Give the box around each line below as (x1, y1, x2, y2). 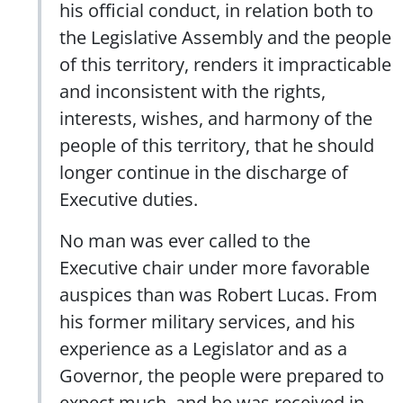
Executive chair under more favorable (59, 254, 370, 280)
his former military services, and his (59, 308, 355, 334)
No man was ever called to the (59, 227, 310, 253)
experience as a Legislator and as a (59, 335, 347, 361)
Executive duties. (59, 185, 198, 211)
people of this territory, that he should (59, 131, 374, 157)
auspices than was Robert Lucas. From (59, 281, 378, 307)
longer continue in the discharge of (59, 158, 348, 184)
